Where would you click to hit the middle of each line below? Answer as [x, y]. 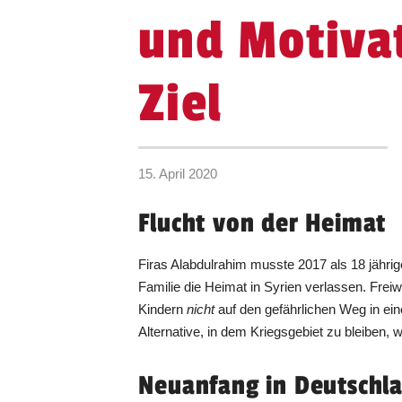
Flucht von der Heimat [262, 224]
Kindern [163, 310]
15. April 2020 [178, 174]
